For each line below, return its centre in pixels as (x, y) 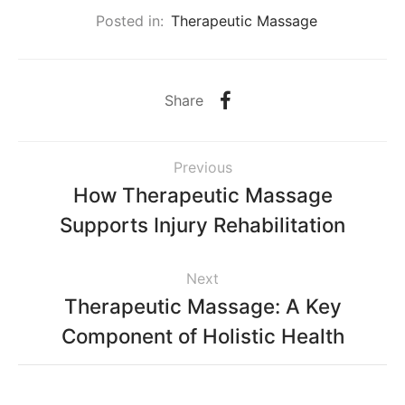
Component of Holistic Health (202, 336)
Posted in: (129, 20)
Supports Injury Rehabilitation (202, 225)
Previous (202, 168)
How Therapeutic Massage (202, 195)
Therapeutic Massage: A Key (202, 306)
